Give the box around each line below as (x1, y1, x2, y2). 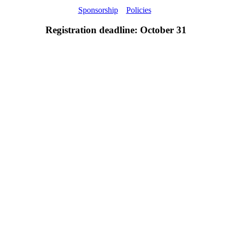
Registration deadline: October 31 (42, 25, 187, 36)
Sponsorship (78, 6, 118, 15)
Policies (126, 6, 151, 15)
